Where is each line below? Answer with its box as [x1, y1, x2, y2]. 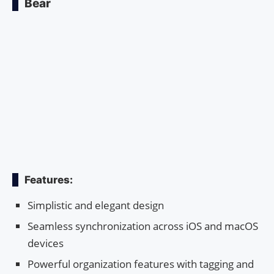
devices [28, 235, 64, 250]
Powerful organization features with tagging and [28, 256, 254, 271]
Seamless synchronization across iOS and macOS [28, 218, 258, 233]
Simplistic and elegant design [28, 198, 164, 212]
